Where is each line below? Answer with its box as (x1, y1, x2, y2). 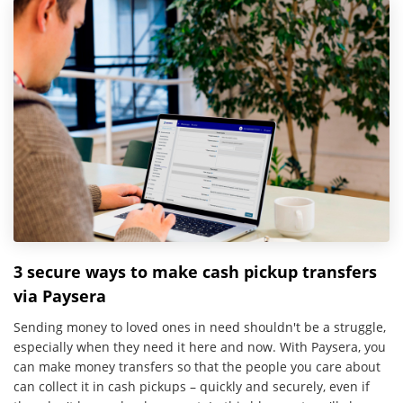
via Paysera (13, 284, 106, 307)
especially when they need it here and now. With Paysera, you (13, 337, 386, 355)
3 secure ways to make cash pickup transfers (13, 260, 377, 282)
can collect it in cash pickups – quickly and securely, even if (13, 377, 370, 395)
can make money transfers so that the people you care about (13, 357, 381, 375)
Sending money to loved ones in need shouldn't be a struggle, (13, 318, 386, 336)
